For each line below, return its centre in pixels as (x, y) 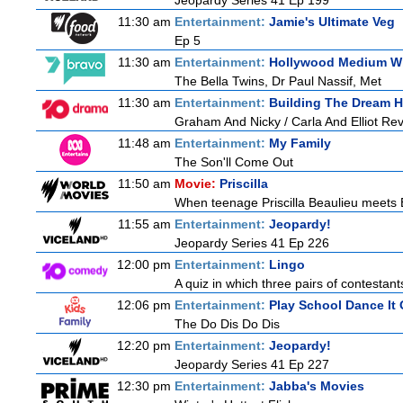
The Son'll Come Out (234, 162)
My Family (300, 143)
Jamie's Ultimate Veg (332, 22)
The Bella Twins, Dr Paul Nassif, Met (278, 81)
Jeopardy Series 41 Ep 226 (252, 243)
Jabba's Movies (317, 386)
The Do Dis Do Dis (227, 324)
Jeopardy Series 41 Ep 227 (252, 364)
